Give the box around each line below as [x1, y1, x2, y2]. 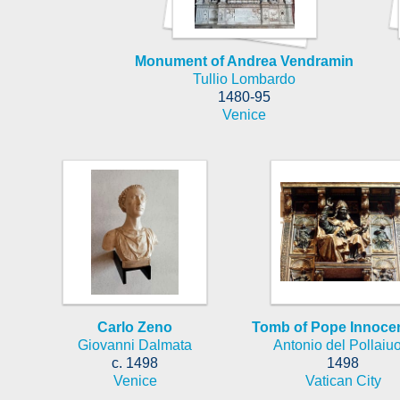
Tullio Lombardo [193, 71, 296, 87]
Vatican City [304, 372, 381, 388]
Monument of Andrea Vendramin [135, 53, 354, 69]
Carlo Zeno [97, 319, 172, 335]
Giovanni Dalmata [78, 337, 192, 353]
